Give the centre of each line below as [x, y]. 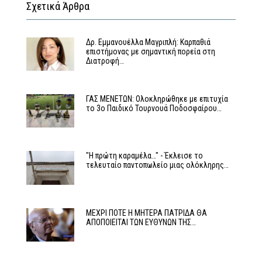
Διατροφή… [105, 61]
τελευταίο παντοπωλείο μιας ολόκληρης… [157, 165]
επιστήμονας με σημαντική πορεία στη [150, 51]
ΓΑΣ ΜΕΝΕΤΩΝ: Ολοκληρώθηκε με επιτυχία [157, 99]
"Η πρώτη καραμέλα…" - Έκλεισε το [144, 156]
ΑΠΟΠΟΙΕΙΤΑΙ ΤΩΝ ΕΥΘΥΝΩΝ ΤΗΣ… [141, 222]
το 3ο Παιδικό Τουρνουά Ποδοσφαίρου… [154, 108]
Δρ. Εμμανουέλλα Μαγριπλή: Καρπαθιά [148, 42]
